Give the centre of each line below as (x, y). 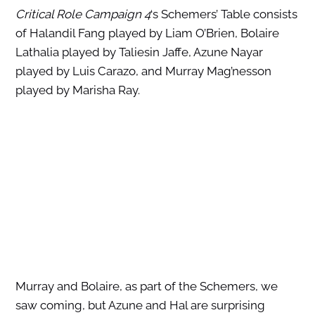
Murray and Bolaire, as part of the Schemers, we (146, 286)
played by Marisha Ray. (77, 90)
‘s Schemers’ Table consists (224, 14)
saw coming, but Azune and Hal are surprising (140, 305)
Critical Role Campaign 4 (83, 14)
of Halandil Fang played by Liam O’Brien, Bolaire (147, 33)
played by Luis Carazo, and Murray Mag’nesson (143, 71)
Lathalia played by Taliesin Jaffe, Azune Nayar (139, 52)
